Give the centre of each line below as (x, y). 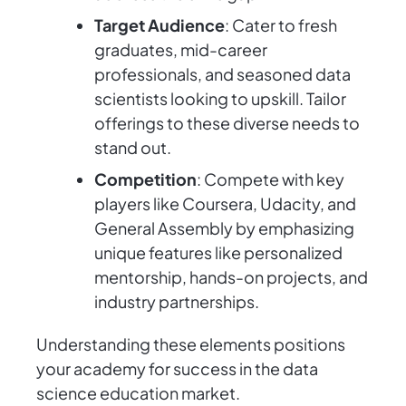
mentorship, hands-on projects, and (231, 277)
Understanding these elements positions (191, 344)
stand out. (133, 148)
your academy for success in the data (177, 369)
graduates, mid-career (181, 50)
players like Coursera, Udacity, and (225, 204)
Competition (145, 179)
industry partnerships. (177, 302)
